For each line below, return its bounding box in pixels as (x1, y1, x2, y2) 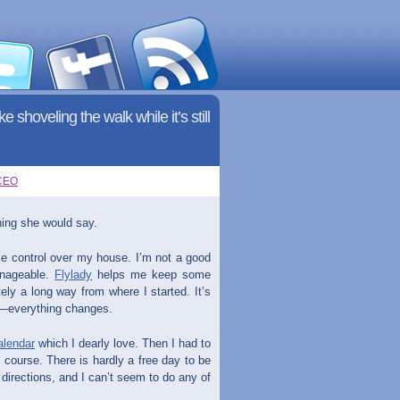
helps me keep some (92, 268, 212, 281)
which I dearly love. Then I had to (35, 337, 211, 350)
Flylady (54, 268, 93, 281)
